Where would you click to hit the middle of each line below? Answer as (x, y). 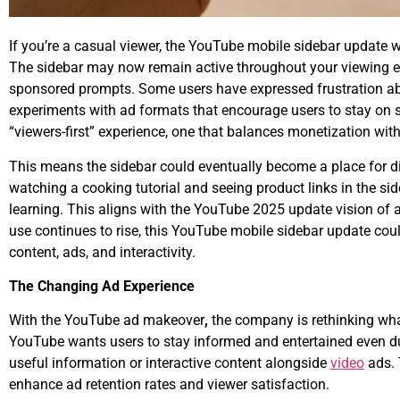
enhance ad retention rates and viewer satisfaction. (169, 385)
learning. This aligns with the (101, 209)
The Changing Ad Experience (102, 287)
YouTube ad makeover (134, 321)
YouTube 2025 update (263, 209)
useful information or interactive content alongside (170, 363)
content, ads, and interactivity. (102, 252)
